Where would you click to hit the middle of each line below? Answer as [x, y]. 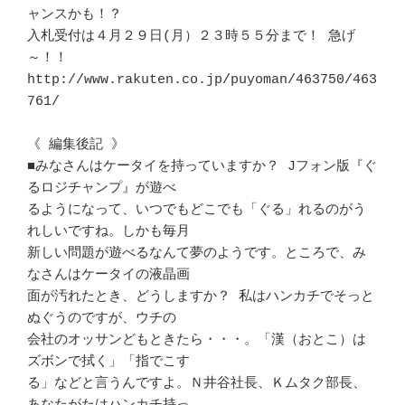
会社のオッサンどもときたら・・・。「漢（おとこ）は [197, 340]
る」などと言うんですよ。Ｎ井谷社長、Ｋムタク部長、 [197, 383]
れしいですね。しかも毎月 [108, 231]
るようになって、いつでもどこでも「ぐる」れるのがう [197, 210]
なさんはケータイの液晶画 [108, 275]
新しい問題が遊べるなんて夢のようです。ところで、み [197, 253]
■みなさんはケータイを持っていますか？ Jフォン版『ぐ [202, 166]
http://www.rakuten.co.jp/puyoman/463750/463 [202, 80]
